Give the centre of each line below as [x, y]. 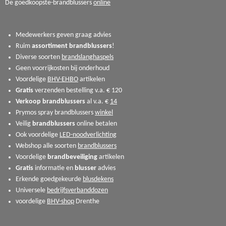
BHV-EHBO [63, 79]
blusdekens [98, 179]
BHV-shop [61, 201]
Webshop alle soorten [46, 146]
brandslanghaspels [88, 57]
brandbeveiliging [72, 157]
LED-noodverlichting [88, 135]
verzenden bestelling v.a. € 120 [79, 90]
